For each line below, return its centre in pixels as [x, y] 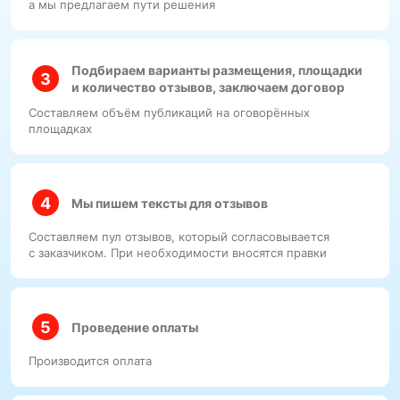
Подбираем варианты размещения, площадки [217, 70]
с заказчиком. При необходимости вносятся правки [178, 253]
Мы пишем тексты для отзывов [170, 203]
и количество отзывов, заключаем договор [208, 87]
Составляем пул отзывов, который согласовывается [179, 237]
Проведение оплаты [135, 327]
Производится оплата [90, 361]
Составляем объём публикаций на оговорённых [169, 112]
